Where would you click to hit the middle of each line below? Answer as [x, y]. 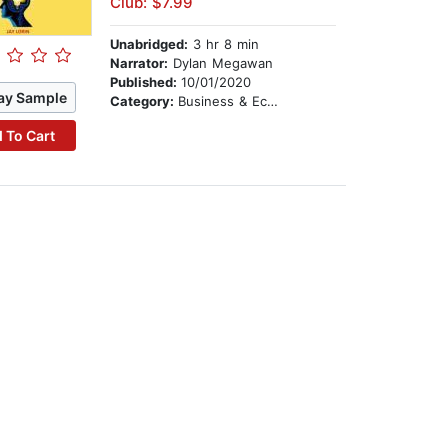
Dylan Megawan [221, 63]
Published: [146, 82]
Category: [144, 101]
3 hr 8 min [224, 44]
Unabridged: [149, 44]
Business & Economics [223, 101]
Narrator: [139, 63]
